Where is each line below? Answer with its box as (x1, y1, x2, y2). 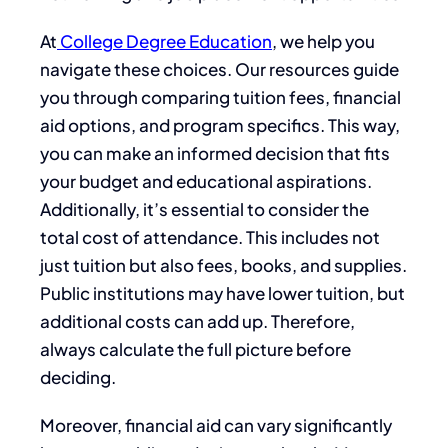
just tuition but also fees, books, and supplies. (40, 253, 407, 276)
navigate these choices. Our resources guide (40, 57, 399, 80)
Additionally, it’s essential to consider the (40, 197, 369, 220)
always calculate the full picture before (40, 337, 351, 360)
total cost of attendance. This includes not (40, 225, 380, 248)
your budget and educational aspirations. (40, 169, 372, 192)
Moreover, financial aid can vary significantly (40, 413, 392, 436)
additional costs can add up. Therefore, (40, 309, 355, 332)
